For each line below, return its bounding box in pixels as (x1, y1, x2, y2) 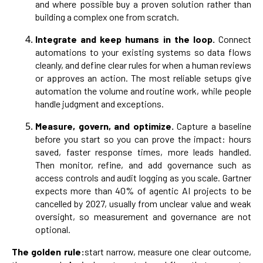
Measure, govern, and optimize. (35, 120, 177, 132)
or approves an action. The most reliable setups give (35, 72, 251, 84)
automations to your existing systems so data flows (35, 46, 251, 58)
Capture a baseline (177, 120, 251, 132)
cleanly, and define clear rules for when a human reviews (35, 59, 251, 71)
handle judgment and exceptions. (35, 98, 164, 110)
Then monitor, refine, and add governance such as (35, 159, 251, 171)
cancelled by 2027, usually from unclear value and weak (35, 198, 251, 210)
